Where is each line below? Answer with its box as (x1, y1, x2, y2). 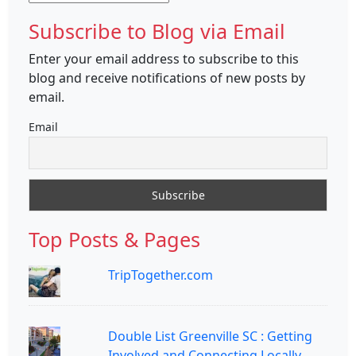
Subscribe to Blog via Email (29, 17, 285, 44)
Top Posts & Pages (29, 225, 200, 253)
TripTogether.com (108, 265, 213, 284)
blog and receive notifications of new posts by (29, 68, 305, 87)
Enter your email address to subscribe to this (29, 49, 299, 68)
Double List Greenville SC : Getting (108, 327, 312, 345)
